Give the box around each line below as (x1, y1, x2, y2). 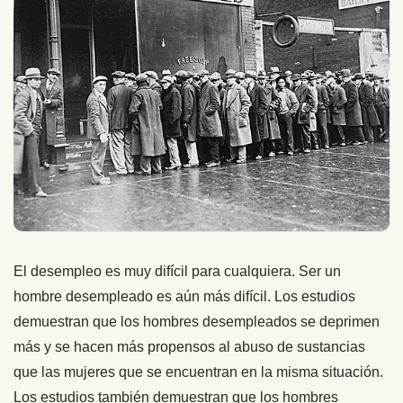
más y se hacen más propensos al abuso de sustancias (13, 338, 365, 354)
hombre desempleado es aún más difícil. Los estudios (13, 288, 355, 304)
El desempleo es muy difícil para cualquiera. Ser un (13, 263, 341, 279)
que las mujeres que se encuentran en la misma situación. (13, 363, 383, 380)
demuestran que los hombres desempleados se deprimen (13, 313, 380, 329)
